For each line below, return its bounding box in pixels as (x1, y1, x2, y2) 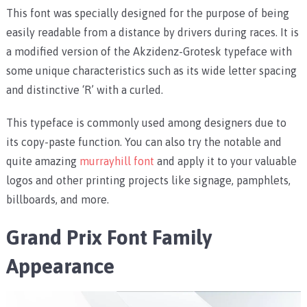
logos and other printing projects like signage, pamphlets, (5, 174, 291, 187)
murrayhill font (79, 155, 154, 168)
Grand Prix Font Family (5, 225, 212, 249)
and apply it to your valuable (153, 155, 297, 168)
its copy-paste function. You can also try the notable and (5, 136, 282, 149)
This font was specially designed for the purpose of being (5, 7, 289, 20)
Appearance (5, 254, 114, 278)
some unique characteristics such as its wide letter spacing (5, 64, 297, 77)
